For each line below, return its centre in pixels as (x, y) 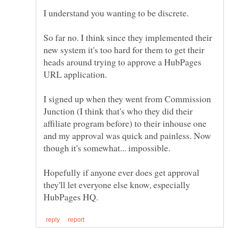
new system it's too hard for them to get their (124, 49)
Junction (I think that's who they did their (118, 111)
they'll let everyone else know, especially (117, 184)
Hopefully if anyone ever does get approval (121, 172)
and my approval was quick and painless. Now (127, 135)
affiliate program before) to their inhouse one (125, 123)
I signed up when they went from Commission (127, 98)
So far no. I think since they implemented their (128, 37)
